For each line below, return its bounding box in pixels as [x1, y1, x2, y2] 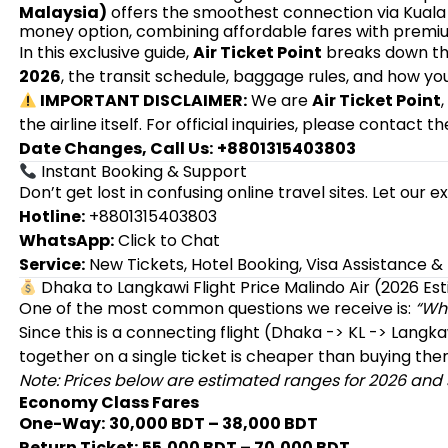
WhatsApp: [18, 229, 114, 252]
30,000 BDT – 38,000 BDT [108, 412, 318, 435]
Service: [18, 253, 85, 276]
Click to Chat [117, 229, 220, 252]
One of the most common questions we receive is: [18, 297, 415, 320]
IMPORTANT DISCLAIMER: [37, 89, 248, 112]
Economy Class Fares [18, 391, 199, 414]
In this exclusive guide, [18, 41, 193, 64]
